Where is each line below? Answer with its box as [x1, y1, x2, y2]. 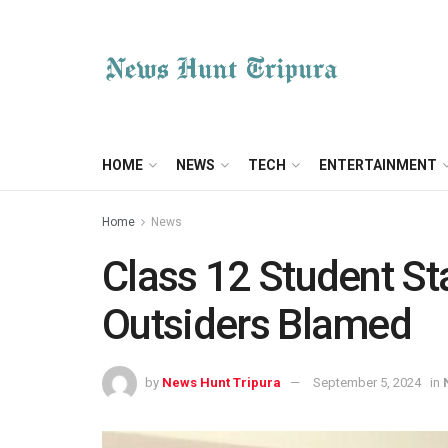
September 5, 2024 [313, 374, 421, 390]
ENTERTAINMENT [319, 157, 437, 173]
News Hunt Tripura [162, 374, 281, 390]
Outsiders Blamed [102, 300, 412, 349]
